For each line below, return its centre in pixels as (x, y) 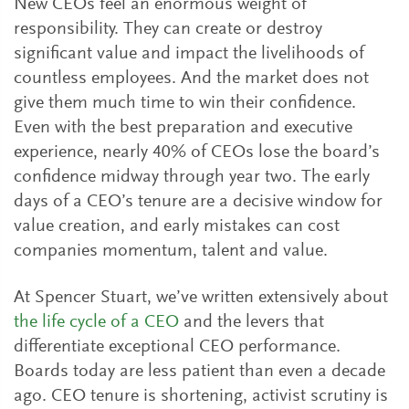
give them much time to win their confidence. (185, 103)
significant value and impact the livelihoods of (189, 54)
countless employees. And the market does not (191, 79)
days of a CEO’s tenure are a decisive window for (198, 202)
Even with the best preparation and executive (183, 128)
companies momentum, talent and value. (171, 251)
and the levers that (252, 322)
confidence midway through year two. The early (192, 177)
